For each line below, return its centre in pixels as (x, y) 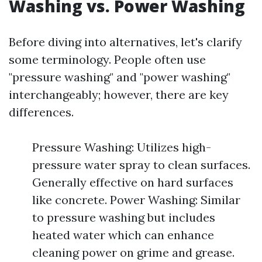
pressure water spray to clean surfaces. (141, 165)
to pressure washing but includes (124, 217)
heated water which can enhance (123, 235)
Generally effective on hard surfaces (133, 182)
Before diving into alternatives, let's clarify (125, 42)
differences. (41, 112)
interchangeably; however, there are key (119, 94)
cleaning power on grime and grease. (133, 252)
